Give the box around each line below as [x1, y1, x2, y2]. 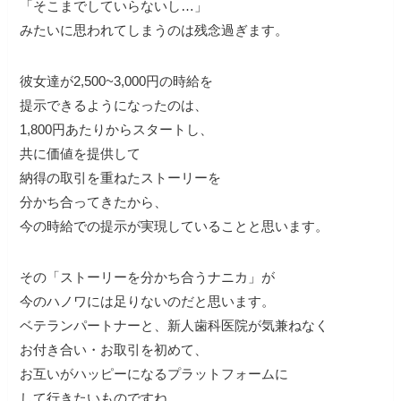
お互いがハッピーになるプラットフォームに [20, 365, 289, 381]
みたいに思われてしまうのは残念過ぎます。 [20, 21, 289, 38]
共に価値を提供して [20, 145, 141, 161]
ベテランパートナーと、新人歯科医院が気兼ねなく [20, 317, 329, 333]
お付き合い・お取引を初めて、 [20, 341, 209, 357]
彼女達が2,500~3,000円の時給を [20, 73, 214, 89]
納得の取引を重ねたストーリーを [20, 169, 222, 185]
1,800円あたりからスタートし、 [20, 121, 214, 137]
